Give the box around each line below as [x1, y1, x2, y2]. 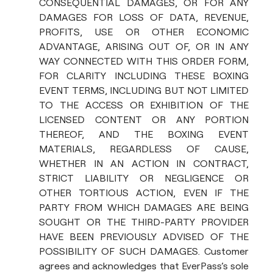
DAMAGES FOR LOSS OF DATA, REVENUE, [39, 11, 249, 23]
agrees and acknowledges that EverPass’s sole [39, 260, 249, 272]
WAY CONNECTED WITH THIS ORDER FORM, [39, 55, 249, 67]
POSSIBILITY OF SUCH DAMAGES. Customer [39, 245, 249, 257]
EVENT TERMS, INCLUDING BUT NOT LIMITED [39, 84, 249, 96]
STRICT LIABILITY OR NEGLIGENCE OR [39, 172, 249, 184]
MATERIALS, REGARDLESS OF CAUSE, [39, 143, 249, 155]
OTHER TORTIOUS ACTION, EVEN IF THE [39, 186, 249, 199]
